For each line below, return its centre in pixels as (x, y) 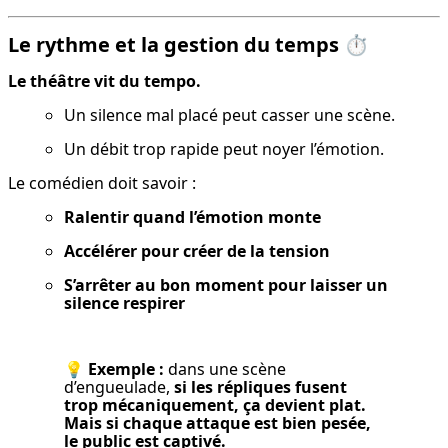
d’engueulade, (119, 387)
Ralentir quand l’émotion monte (192, 217)
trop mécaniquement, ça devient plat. (215, 405)
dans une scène (225, 369)
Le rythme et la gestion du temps (173, 45)
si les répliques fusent (260, 387)
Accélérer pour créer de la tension (197, 251)
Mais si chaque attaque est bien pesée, (217, 423)
